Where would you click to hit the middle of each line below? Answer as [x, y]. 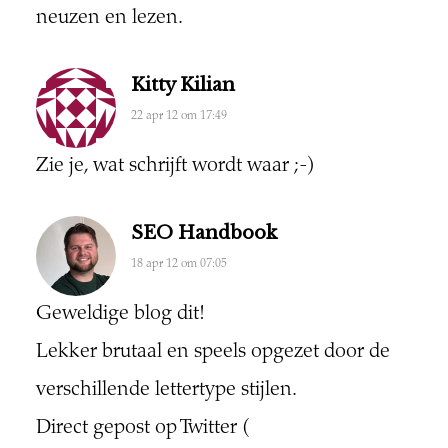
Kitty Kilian [182, 85]
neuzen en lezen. [109, 19]
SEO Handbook [203, 233]
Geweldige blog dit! [120, 315]
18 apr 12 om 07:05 [178, 264]
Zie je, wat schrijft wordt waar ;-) [175, 167]
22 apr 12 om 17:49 [178, 116]
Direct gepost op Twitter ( [142, 429]
